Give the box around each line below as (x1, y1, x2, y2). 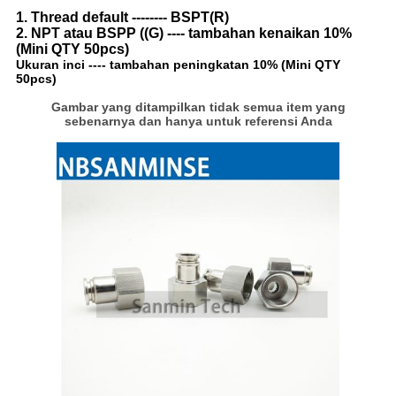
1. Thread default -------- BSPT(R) (15, 10, 229, 26)
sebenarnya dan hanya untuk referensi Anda (64, 114, 332, 129)
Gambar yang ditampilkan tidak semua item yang (50, 100, 346, 115)
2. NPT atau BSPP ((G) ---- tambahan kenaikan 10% (15, 26, 352, 42)
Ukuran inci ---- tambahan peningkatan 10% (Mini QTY (15, 57, 340, 72)
